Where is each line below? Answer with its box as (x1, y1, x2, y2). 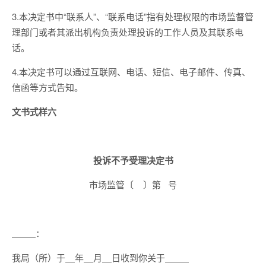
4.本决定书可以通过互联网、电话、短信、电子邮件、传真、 (12, 65, 251, 78)
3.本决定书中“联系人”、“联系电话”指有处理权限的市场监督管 (12, 10, 254, 23)
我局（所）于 (12, 251, 65, 264)
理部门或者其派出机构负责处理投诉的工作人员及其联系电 (12, 26, 243, 38)
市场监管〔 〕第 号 (89, 178, 177, 191)
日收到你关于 (112, 251, 165, 264)
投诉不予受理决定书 (93, 154, 173, 167)
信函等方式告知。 (12, 81, 83, 93)
